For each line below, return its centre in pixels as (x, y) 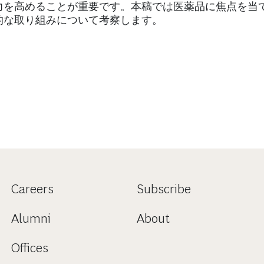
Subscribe (164, 189)
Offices (29, 248)
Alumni (31, 218)
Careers (32, 189)
